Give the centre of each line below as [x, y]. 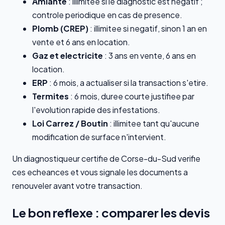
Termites [50, 96]
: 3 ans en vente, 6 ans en [149, 56]
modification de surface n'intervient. [99, 137]
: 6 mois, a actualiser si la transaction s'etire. [128, 83]
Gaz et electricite [68, 56]
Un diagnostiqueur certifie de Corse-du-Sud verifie [106, 159]
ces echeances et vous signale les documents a [100, 172]
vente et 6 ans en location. [81, 42]
